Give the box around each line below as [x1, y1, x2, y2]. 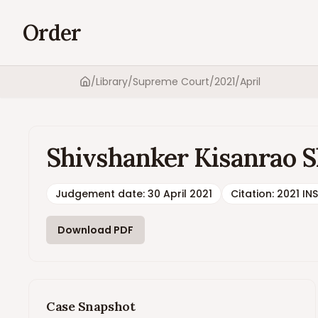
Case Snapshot [46, 298, 136, 314]
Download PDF [57, 223, 133, 237]
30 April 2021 [148, 187, 212, 201]
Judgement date [55, 187, 143, 201]
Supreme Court [133, 75, 209, 89]
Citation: [231, 187, 277, 201]
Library [96, 75, 128, 89]
